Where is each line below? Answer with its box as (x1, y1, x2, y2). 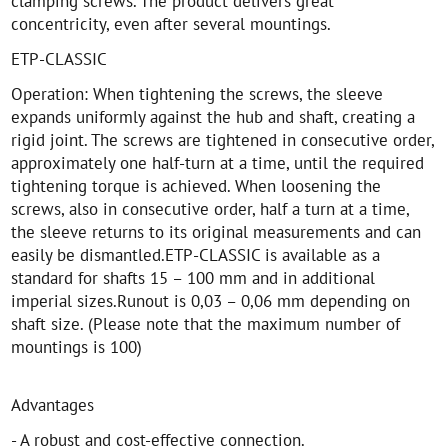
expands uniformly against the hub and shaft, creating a (11, 105, 416, 129)
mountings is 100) (11, 335, 143, 359)
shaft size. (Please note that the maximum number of (11, 312, 401, 336)
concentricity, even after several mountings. (11, 12, 332, 36)
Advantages (11, 393, 95, 417)
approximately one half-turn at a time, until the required (11, 151, 425, 175)
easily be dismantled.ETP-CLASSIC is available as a (11, 243, 381, 267)
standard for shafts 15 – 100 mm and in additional (11, 266, 376, 290)
